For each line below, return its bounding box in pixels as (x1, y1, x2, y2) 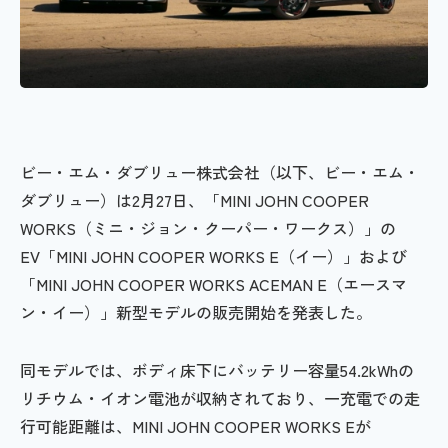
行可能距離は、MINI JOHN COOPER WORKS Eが (20, 413, 371, 438)
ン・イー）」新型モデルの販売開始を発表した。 (20, 299, 372, 324)
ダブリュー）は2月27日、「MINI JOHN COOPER (20, 187, 369, 212)
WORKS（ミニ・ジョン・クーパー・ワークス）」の (20, 215, 396, 240)
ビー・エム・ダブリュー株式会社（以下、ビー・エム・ (20, 159, 420, 184)
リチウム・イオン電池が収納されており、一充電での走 (20, 385, 420, 410)
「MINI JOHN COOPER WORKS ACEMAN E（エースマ (20, 271, 407, 296)
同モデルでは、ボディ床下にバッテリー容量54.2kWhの (20, 357, 414, 382)
